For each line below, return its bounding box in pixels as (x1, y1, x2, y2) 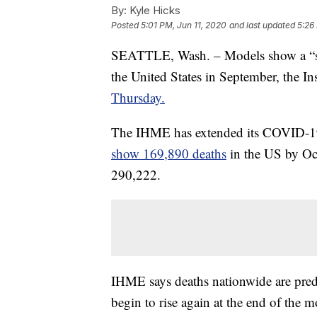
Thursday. (111, 88, 165, 107)
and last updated (229, 20, 295, 31)
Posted (111, 20, 141, 31)
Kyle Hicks (127, 4, 180, 18)
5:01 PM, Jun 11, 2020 (141, 20, 226, 31)
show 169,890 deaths (111, 144, 226, 163)
